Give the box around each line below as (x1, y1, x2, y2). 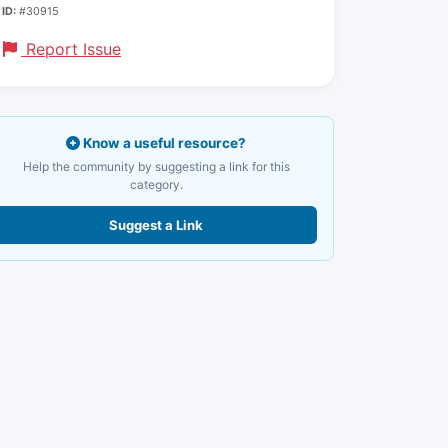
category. (129, 177, 183, 192)
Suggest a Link (109, 217, 203, 233)
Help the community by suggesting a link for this (22, 159, 290, 174)
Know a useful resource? (80, 135, 246, 151)
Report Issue (21, 39, 121, 59)
